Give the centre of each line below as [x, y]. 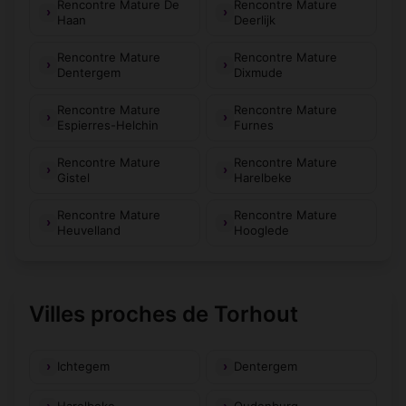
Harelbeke [263, 177]
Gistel [73, 177]
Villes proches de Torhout [164, 314]
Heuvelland [89, 230]
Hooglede [261, 230]
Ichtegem [83, 367]
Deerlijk [255, 19]
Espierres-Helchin [108, 125]
